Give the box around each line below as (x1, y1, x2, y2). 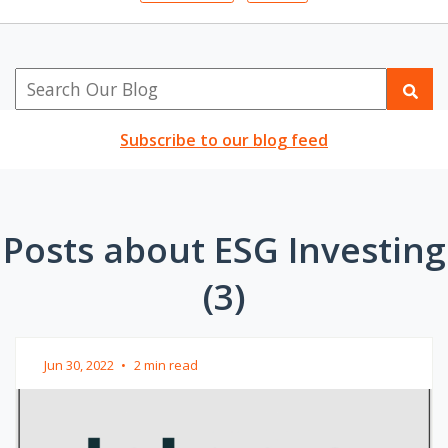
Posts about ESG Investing (2, 225, 446, 273)
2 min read (134, 355, 198, 374)
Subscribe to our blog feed (120, 128, 328, 151)
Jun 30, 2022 (44, 355, 117, 374)
